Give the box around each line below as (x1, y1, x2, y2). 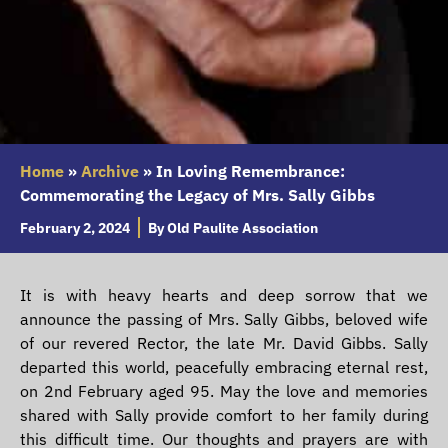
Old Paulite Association (164, 218, 318, 238)
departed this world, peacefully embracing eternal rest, (20, 357, 428, 378)
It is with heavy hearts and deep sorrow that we (20, 285, 428, 306)
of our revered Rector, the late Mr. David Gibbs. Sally (20, 333, 428, 354)
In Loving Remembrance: (156, 161, 345, 182)
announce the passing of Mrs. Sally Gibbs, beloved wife (20, 309, 428, 330)
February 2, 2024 (20, 218, 130, 238)
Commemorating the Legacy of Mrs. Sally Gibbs (20, 185, 375, 206)
